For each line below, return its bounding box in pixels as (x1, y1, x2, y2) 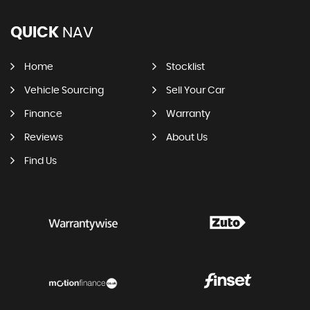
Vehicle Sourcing (24, 86, 104, 96)
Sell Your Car (165, 86, 225, 96)
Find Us (24, 156, 57, 167)
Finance (24, 109, 62, 120)
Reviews (24, 133, 63, 143)
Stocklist (165, 62, 205, 73)
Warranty (165, 109, 210, 120)
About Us (165, 133, 208, 143)
